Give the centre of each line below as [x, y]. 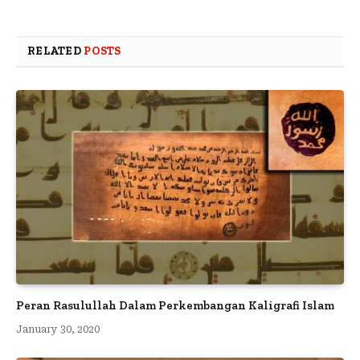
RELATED [56, 51]
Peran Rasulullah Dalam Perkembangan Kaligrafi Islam [175, 306]
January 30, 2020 [58, 330]
